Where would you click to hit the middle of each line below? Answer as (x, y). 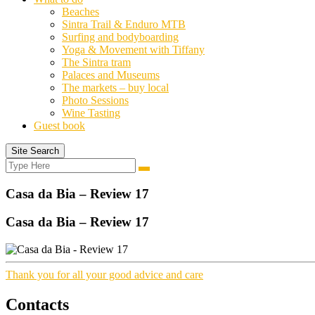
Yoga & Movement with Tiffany (133, 50)
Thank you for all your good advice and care (104, 275)
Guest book (59, 126)
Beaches (81, 12)
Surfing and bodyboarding (120, 37)
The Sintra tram (96, 62)
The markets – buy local (115, 88)
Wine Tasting (91, 113)
